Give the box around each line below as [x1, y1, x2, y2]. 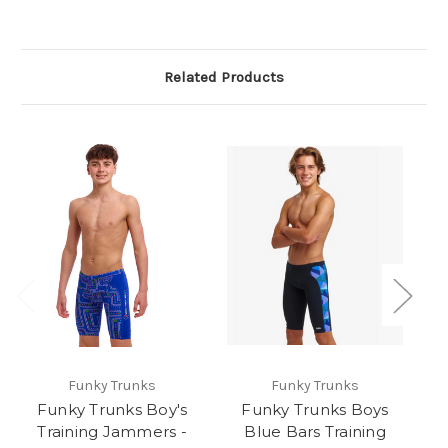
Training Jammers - [37, 422, 187, 442]
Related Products [164, 68, 284, 87]
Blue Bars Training [244, 422, 386, 442]
